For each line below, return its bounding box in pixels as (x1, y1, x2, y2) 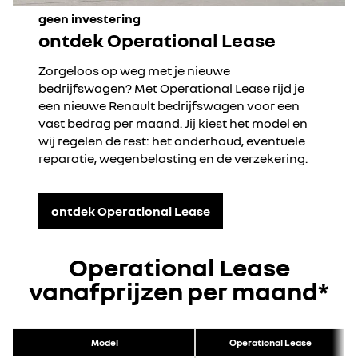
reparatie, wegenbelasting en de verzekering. (38, 150, 310, 166)
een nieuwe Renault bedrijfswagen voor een (38, 97, 300, 113)
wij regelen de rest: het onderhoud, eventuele (38, 133, 305, 149)
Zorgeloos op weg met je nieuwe (38, 62, 230, 78)
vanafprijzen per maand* (29, 276, 329, 306)
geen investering (38, 10, 141, 26)
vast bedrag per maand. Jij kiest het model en (38, 115, 308, 131)
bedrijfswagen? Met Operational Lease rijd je (38, 80, 304, 96)
